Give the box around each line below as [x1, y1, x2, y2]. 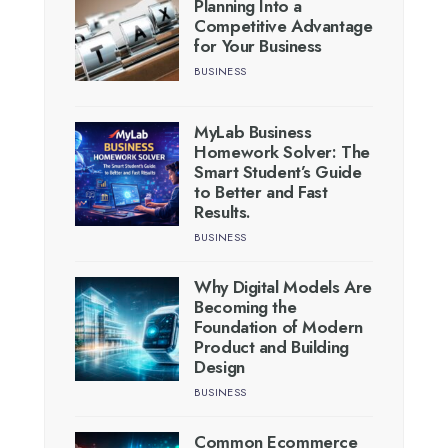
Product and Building [194, 334, 349, 359]
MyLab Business [194, 119, 312, 144]
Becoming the [194, 294, 297, 319]
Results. [194, 199, 251, 224]
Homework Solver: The [194, 139, 370, 164]
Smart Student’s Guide [194, 159, 362, 184]
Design [194, 354, 245, 379]
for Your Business [194, 34, 323, 59]
